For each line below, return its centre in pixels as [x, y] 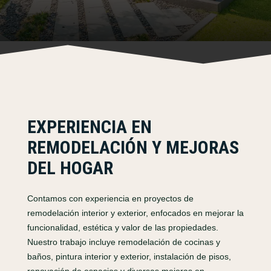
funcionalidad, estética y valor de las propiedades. [122, 228]
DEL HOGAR [70, 168]
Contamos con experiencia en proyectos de [110, 199]
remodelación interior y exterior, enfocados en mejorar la [135, 213]
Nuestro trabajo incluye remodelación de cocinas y [123, 242]
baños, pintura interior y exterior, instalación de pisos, [129, 257]
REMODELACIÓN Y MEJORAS [133, 148]
